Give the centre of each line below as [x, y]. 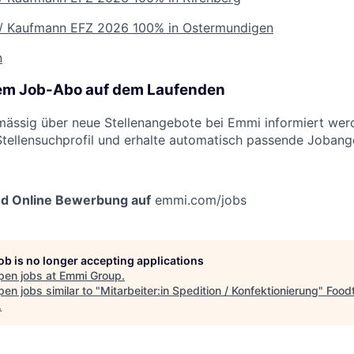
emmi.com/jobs [201, 200]
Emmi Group [90, 275]
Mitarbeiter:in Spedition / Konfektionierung [209, 290]
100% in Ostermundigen [203, 28]
